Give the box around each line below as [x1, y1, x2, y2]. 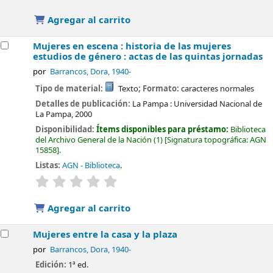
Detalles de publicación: [35, 98, 133, 110]
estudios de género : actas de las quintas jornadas [33, 50, 263, 64]
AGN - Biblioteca [62, 159, 121, 171]
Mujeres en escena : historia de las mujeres [33, 40, 232, 54]
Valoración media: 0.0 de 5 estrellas [118, 174, 244, 186]
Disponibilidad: [35, 123, 97, 135]
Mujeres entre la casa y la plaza [33, 228, 178, 242]
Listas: [35, 159, 61, 171]
